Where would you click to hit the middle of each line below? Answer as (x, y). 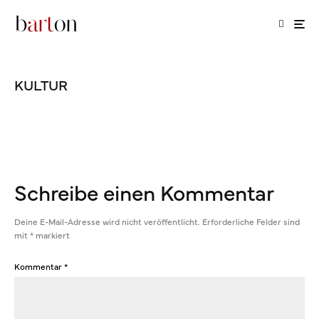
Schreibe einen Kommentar (144, 192)
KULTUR (41, 84)
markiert (52, 235)
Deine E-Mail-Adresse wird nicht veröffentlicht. (107, 221)
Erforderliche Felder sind (251, 221)
